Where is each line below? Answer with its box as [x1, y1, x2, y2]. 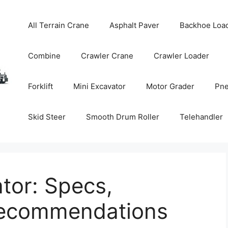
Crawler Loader [154, 51, 210, 61]
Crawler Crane [81, 51, 134, 61]
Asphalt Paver [109, 20, 160, 30]
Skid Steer [28, 112, 66, 122]
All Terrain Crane [28, 20, 90, 30]
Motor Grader [146, 81, 195, 91]
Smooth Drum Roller [86, 112, 160, 122]
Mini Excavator [73, 81, 126, 91]
